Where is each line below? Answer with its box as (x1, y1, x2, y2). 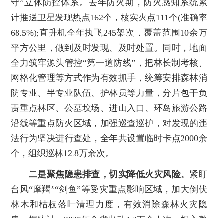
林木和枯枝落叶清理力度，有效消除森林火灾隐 (11, 199, 207, 209)
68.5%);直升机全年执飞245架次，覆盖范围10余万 (11, 28, 207, 38)
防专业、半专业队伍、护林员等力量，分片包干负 (11, 88, 207, 98)
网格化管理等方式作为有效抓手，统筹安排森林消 (11, 73, 207, 83)
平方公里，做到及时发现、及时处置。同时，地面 (11, 43, 207, 53)
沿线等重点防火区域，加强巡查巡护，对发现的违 (11, 118, 207, 128)
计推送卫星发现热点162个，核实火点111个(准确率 (11, 13, 207, 23)
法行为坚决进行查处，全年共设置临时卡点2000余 (11, 133, 207, 144)
